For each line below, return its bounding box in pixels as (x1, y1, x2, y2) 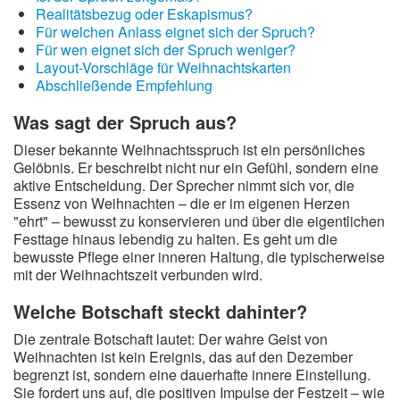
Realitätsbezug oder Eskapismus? (36, 4, 253, 24)
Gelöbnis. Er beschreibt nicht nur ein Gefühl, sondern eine (13, 157, 379, 178)
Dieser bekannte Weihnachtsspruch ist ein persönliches (13, 139, 365, 160)
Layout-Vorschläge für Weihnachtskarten (36, 57, 291, 78)
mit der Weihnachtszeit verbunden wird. (13, 264, 262, 285)
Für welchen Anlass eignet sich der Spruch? (36, 21, 315, 42)
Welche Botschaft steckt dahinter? (13, 298, 307, 324)
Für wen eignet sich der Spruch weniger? (36, 39, 296, 60)
